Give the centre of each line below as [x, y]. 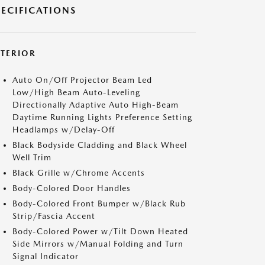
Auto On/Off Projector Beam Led [82, 80]
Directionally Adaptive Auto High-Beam [96, 104]
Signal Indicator [46, 256]
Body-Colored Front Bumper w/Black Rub [99, 203]
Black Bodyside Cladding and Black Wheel [100, 145]
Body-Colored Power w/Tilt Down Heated [100, 231]
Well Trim [32, 157]
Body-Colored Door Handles [72, 188]
